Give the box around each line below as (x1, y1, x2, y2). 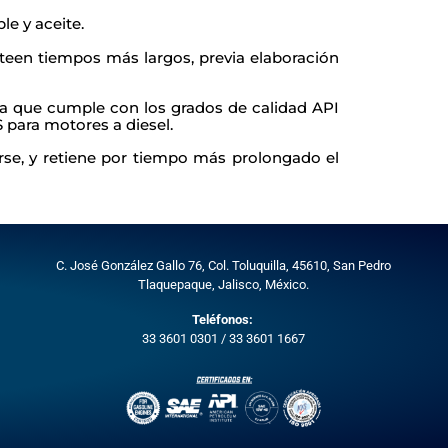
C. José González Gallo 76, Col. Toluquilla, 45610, (56, 257, 334, 273)
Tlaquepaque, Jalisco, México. (138, 276, 310, 292)
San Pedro (333, 257, 392, 273)
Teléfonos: (191, 311, 253, 327)
